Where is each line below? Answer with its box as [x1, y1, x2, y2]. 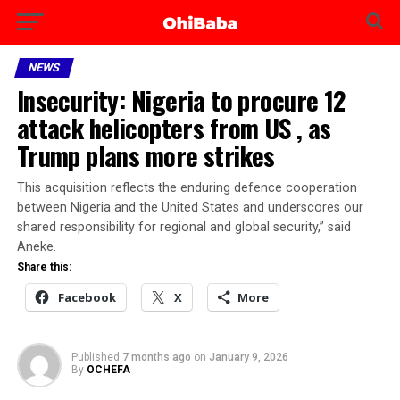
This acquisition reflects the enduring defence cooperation [16, 180, 357, 196]
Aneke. [16, 239, 56, 254]
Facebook [57, 289, 116, 305]
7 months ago [121, 351, 191, 364]
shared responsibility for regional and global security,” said [16, 220, 351, 235]
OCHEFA [86, 363, 130, 377]
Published [71, 351, 120, 364]
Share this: [16, 261, 71, 273]
